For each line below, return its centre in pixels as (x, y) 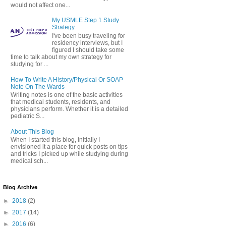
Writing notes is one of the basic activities (67, 95)
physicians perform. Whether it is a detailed (69, 109)
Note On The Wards (38, 87)
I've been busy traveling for (88, 36)
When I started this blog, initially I (55, 140)
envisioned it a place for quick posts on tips (69, 147)
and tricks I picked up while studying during (69, 154)
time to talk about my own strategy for (61, 57)
